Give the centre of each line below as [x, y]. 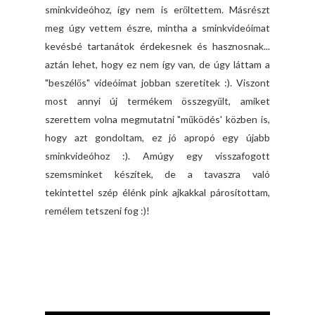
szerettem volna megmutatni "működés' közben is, [157, 119]
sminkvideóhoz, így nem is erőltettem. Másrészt [157, 9]
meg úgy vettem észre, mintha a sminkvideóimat [157, 28]
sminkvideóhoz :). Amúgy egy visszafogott [157, 156]
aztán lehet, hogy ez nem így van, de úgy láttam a [157, 64]
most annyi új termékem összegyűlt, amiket [157, 101]
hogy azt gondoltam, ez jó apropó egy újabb [157, 137]
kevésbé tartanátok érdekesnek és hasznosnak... [157, 46]
